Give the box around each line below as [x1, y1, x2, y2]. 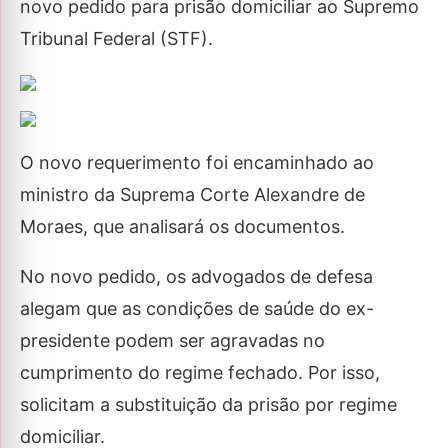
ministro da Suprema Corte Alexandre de [20, 184, 365, 205]
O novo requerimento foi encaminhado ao [20, 152, 374, 173]
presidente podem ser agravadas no [20, 330, 325, 351]
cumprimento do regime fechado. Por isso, [20, 362, 380, 383]
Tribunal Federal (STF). [20, 28, 213, 49]
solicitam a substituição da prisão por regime [20, 394, 397, 415]
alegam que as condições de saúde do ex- [20, 298, 374, 319]
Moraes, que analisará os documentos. [20, 216, 345, 237]
